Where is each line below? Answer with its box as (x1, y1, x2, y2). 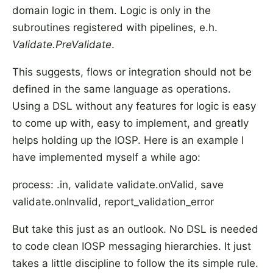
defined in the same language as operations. (12, 83, 231, 95)
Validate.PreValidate (12, 38, 112, 51)
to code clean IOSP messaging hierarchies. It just (12, 240, 251, 252)
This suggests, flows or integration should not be (12, 66, 252, 78)
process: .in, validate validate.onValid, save (12, 179, 224, 191)
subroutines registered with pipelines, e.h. (12, 21, 218, 34)
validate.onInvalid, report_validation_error (12, 196, 214, 208)
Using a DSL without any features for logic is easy (12, 100, 256, 112)
